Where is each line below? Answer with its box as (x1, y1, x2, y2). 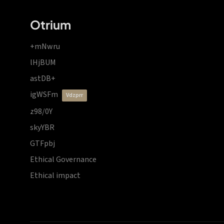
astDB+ (30, 73, 55, 84)
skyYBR (30, 122, 54, 133)
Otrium (30, 17, 71, 32)
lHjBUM (30, 57, 56, 68)
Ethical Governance (30, 154, 96, 165)
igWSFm (30, 89, 58, 100)
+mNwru (30, 41, 60, 52)
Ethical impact (30, 170, 80, 181)
